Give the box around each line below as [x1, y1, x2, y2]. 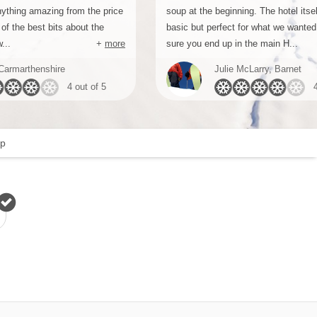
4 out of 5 [67, 81, 106, 92]
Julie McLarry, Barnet [214, 64, 301, 74]
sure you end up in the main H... [166, 38, 298, 49]
